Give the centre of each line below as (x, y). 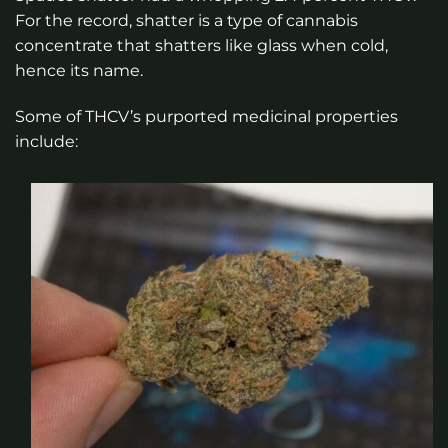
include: (46, 141)
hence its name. (79, 71)
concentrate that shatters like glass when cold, (201, 46)
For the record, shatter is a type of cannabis (186, 21)
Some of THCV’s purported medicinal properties (206, 116)
